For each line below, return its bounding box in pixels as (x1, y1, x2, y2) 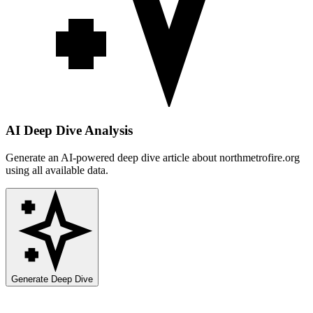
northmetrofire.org (219, 151, 300, 163)
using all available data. (6, 163, 108, 176)
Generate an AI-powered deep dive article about (6, 151, 219, 163)
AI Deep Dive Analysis (6, 123, 133, 138)
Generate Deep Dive (11, 273, 93, 284)
